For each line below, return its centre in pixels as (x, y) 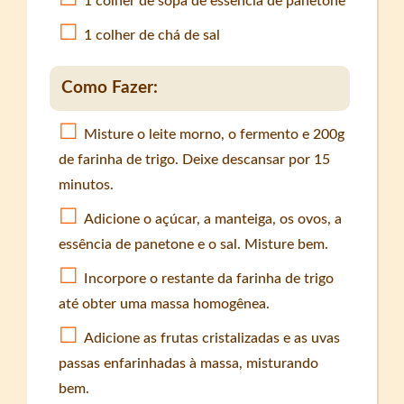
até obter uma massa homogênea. (165, 303)
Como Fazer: (110, 88)
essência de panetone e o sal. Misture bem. (194, 244)
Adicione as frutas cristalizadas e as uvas (212, 338)
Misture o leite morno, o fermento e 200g (215, 134)
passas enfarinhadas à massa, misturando (189, 363)
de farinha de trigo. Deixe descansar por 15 (195, 159)
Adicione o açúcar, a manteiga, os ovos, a (213, 219)
